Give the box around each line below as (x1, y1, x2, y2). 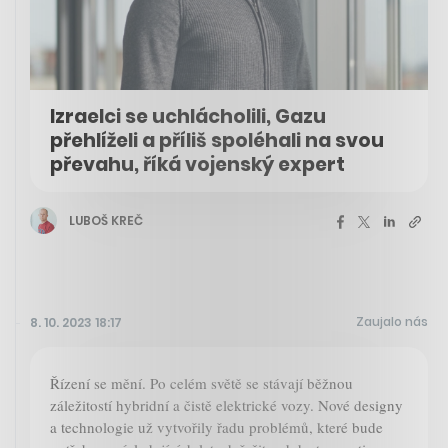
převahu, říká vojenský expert (50, 151, 345, 179)
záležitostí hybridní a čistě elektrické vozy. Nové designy (50, 395, 403, 416)
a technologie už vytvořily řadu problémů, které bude (50, 417, 383, 438)
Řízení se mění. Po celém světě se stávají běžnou (50, 373, 353, 394)
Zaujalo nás (356, 313, 428, 331)
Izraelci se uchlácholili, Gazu (50, 103, 326, 131)
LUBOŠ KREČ (69, 211, 143, 229)
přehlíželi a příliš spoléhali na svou (50, 127, 384, 155)
